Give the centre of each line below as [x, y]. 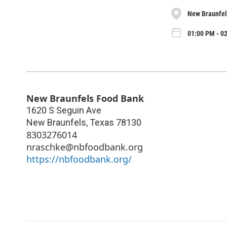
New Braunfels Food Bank [85, 99]
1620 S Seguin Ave [64, 110]
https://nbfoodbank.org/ [79, 159]
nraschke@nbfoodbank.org [85, 147]
